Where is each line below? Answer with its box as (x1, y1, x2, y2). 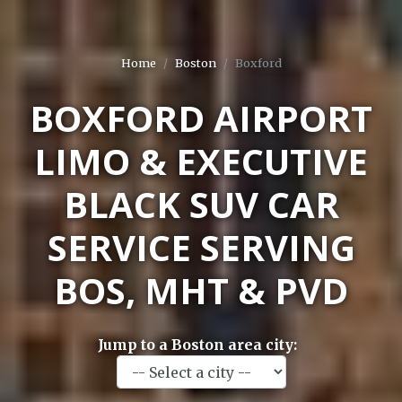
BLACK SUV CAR (63, 179, 339, 230)
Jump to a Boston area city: (98, 336, 297, 354)
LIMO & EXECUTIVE (34, 136, 368, 187)
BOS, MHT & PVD (54, 266, 348, 316)
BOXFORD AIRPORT (30, 93, 372, 144)
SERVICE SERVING (47, 223, 355, 273)
